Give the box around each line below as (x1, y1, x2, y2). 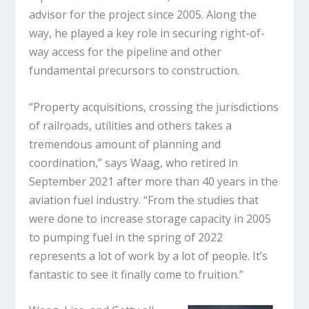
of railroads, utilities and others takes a (29, 117, 232, 133)
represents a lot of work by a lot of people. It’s (29, 248, 268, 263)
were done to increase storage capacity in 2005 (29, 210, 272, 226)
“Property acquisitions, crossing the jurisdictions (29, 99, 279, 114)
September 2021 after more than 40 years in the (29, 173, 279, 189)
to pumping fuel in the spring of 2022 (29, 229, 223, 245)
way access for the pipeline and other (29, 44, 222, 60)
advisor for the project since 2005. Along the (29, 7, 257, 23)
